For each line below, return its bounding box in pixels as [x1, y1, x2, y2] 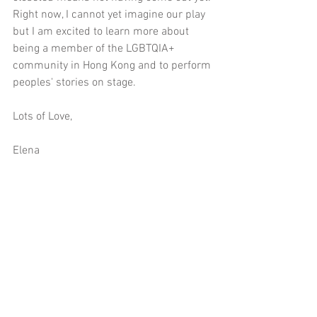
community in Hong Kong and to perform [13, 59, 214, 74]
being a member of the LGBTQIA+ [13, 42, 178, 57]
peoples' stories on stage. [13, 76, 136, 91]
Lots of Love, [13, 110, 72, 125]
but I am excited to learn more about [13, 25, 192, 40]
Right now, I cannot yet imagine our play [13, 8, 208, 23]
